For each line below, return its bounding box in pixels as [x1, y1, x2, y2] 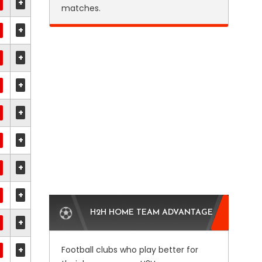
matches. [61, 2, 101, 14]
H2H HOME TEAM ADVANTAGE [89, 208, 213, 217]
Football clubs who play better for [61, 244, 198, 256]
